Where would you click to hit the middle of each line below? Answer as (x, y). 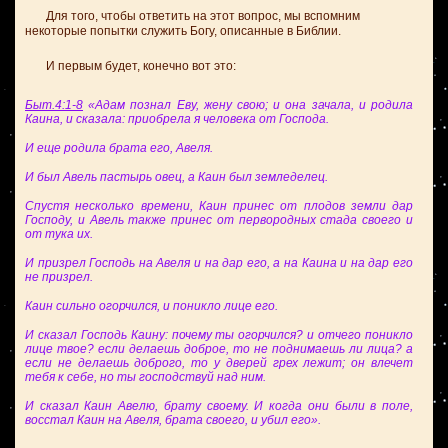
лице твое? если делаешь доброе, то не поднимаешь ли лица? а (219, 349)
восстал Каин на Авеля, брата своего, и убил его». (173, 420)
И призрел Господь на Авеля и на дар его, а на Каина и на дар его (219, 263)
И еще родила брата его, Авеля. (119, 148)
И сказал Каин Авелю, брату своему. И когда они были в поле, (219, 406)
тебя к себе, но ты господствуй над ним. (145, 377)
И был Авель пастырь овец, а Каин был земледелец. (176, 177)
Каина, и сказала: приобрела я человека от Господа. (177, 119)
